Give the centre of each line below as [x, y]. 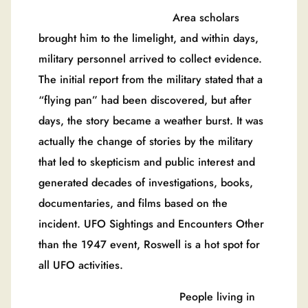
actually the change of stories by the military [146, 142]
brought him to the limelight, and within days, [148, 38]
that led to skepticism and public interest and [147, 162]
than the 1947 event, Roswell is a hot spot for [149, 245]
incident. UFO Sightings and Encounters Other [151, 224]
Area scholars [139, 18]
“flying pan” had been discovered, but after [145, 100]
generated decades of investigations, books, [146, 183]
